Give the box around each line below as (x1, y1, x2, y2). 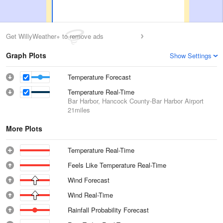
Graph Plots (6, 50, 46, 60)
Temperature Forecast (68, 72, 131, 82)
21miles (68, 105, 90, 114)
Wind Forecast (68, 175, 110, 185)
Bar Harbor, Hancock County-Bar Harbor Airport (68, 96, 204, 106)
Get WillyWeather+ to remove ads (6, 31, 104, 41)
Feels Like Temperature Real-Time (68, 160, 167, 170)
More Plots (6, 123, 42, 133)
